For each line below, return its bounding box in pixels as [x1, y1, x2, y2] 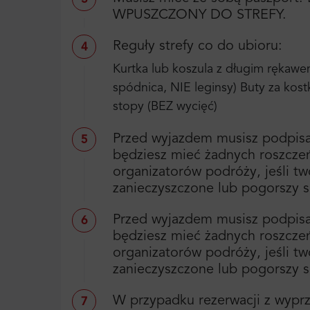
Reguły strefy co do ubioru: [113, 39, 282, 53]
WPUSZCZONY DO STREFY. [113, 8, 286, 22]
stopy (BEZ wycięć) [113, 100, 217, 113]
